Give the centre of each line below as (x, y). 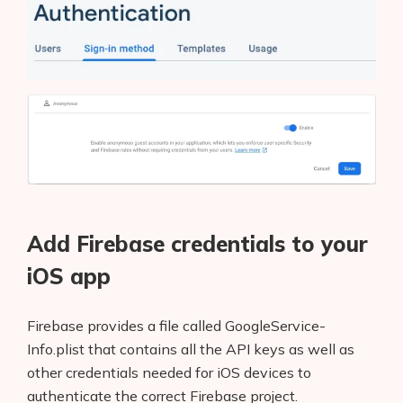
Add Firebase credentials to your (197, 243)
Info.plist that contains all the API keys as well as (191, 349)
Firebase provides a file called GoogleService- (176, 325)
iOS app (69, 276)
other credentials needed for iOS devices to (169, 372)
